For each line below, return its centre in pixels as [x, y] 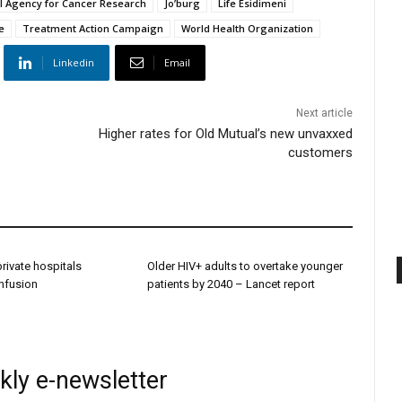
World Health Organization [247, 29]
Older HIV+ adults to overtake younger [245, 267]
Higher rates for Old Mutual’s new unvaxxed [226, 134]
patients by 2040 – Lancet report [231, 284]
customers [321, 153]
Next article [325, 114]
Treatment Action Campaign [93, 29]
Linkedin [74, 63]
